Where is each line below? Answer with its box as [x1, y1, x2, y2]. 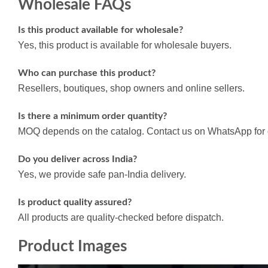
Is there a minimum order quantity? [18, 111, 167, 121]
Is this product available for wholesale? [18, 25, 183, 35]
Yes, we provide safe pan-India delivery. [18, 169, 186, 179]
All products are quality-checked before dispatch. [18, 212, 224, 223]
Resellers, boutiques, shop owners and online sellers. [18, 83, 245, 94]
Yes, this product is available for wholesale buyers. [18, 40, 232, 51]
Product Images [18, 239, 127, 255]
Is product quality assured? [18, 197, 132, 207]
